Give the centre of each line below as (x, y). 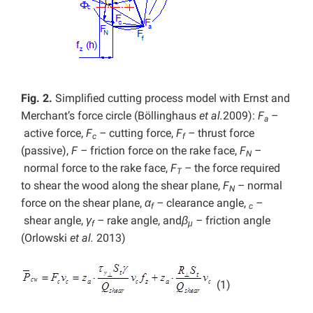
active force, (53, 133)
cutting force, (141, 133)
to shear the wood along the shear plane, (121, 186)
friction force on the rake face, (163, 151)
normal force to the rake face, (96, 168)
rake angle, (133, 221)
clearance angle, (206, 203)
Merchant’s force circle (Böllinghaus (110, 116)
